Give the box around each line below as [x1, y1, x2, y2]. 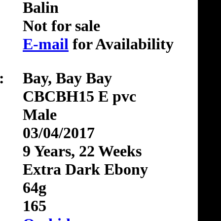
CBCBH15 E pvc [23, 87, 136, 106]
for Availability [69, 35, 174, 53]
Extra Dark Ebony [23, 160, 148, 179]
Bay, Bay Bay [23, 69, 112, 87]
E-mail [23, 35, 69, 53]
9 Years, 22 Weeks [23, 142, 142, 160]
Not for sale [23, 17, 100, 35]
